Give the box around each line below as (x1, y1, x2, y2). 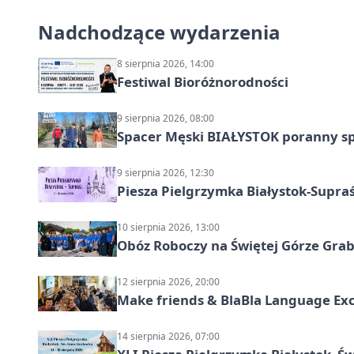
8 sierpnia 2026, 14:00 (117, 57, 214, 71)
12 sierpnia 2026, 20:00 (117, 275, 220, 289)
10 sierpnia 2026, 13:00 (117, 220, 220, 235)
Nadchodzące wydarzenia (38, 19, 281, 46)
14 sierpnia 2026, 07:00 (117, 330, 220, 344)
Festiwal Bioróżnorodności (117, 73, 288, 92)
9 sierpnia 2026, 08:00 (117, 111, 214, 126)
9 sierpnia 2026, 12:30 (117, 166, 214, 180)
